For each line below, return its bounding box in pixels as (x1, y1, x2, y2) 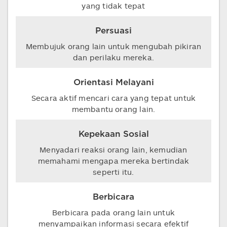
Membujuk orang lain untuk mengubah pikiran (25, 42, 202, 51)
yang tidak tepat (82, 1, 145, 10)
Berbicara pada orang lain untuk (52, 208, 175, 217)
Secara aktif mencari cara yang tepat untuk (31, 93, 196, 102)
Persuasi (95, 26, 132, 35)
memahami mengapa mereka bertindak (37, 156, 190, 165)
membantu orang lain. (71, 104, 156, 113)
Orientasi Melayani (73, 78, 154, 87)
